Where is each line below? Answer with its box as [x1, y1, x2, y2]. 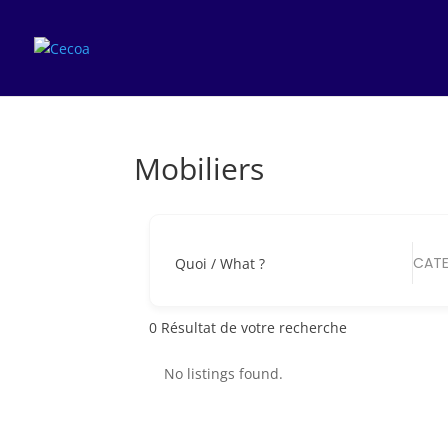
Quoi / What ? [175, 253, 266, 273]
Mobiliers [134, 148, 265, 189]
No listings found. [164, 364, 284, 383]
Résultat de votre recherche [157, 317, 348, 337]
